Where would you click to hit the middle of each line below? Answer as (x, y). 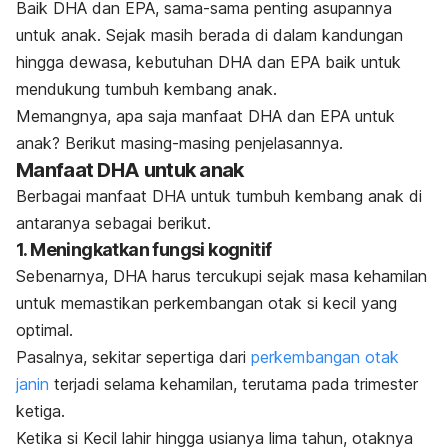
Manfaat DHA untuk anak (130, 170)
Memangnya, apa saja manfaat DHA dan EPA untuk (205, 116)
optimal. (44, 330)
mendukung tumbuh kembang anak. (146, 89)
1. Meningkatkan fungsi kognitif (144, 250)
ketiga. (40, 411)
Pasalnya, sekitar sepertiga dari (133, 357)
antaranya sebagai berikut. (113, 223)
